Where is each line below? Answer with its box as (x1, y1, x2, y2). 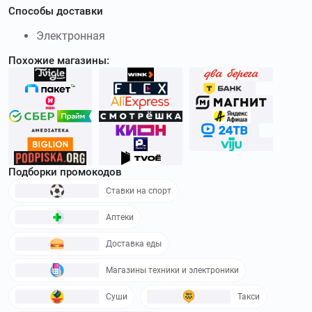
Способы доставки (8, 4, 103, 17)
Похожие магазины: (8, 54, 109, 67)
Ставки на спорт (106, 185, 171, 196)
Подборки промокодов (8, 165, 122, 178)
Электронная (36, 29, 105, 42)
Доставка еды (106, 238, 162, 249)
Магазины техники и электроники (106, 265, 239, 275)
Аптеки (106, 212, 134, 222)
